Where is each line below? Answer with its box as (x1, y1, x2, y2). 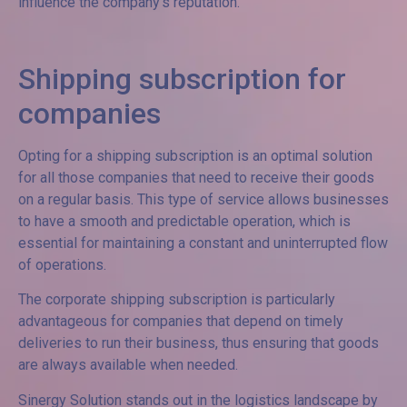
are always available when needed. (18, 356, 238, 374)
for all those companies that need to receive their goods (18, 169, 374, 187)
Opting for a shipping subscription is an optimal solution (18, 147, 372, 165)
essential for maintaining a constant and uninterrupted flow (18, 234, 388, 253)
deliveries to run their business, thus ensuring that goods (18, 334, 379, 352)
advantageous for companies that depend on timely (18, 313, 343, 331)
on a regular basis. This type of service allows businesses (18, 191, 389, 209)
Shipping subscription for (18, 62, 346, 97)
